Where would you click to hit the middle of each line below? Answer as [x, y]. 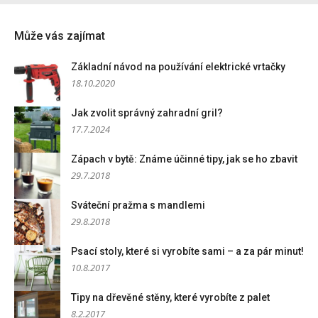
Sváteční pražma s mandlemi [138, 205]
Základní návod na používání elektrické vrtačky [178, 66]
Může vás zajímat [60, 35]
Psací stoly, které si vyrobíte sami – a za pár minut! [187, 251]
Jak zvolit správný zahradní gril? [147, 113]
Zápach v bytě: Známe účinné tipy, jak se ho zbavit [184, 159]
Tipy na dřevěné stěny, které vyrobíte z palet [170, 297]
